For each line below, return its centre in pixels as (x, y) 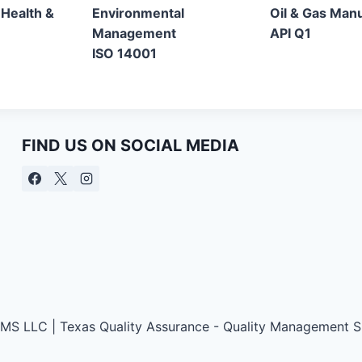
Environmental (138, 13)
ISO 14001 (124, 54)
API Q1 (290, 34)
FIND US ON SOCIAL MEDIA (130, 145)
